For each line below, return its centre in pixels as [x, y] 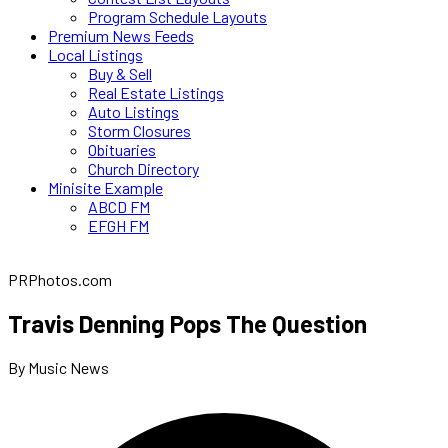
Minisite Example [105, 187]
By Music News [58, 367]
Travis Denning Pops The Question [187, 323]
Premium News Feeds [121, 35]
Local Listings [95, 54]
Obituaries [122, 149]
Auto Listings [133, 111]
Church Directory [143, 168]
